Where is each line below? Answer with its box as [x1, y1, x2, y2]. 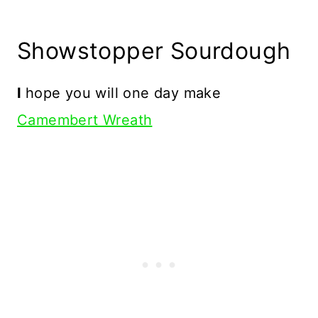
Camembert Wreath [17, 111, 153, 129]
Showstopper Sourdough [17, 37, 291, 65]
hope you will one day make [25, 84, 221, 102]
